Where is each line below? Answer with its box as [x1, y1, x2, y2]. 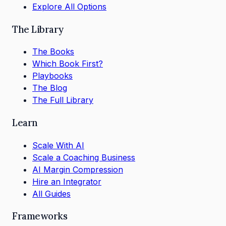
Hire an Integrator [32, 176, 101, 187]
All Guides [32, 188, 71, 199]
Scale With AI [32, 140, 84, 150]
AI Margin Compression [32, 164, 123, 175]
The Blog [32, 83, 67, 93]
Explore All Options [32, 1, 106, 12]
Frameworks [12, 210, 68, 222]
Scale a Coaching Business [32, 152, 135, 162]
